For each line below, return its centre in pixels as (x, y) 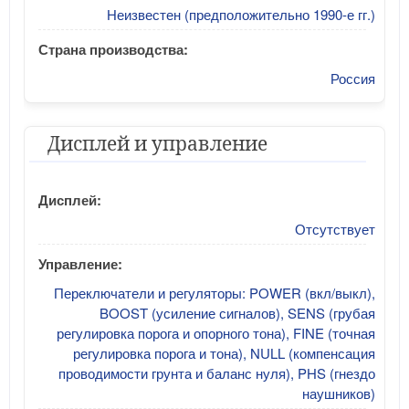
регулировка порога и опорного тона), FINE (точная (216, 332)
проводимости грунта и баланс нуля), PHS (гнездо (217, 372)
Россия (353, 78)
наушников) (339, 393)
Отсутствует (335, 228)
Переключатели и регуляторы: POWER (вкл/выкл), (215, 292)
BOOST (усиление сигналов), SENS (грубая (237, 312)
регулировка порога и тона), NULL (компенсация (224, 352)
